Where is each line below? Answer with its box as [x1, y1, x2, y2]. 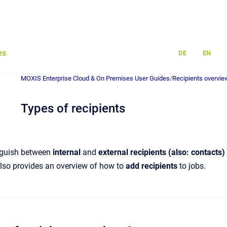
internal [53, 147, 83, 157]
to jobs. [177, 161, 206, 171]
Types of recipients [21, 101, 125, 116]
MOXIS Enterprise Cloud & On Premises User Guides [21, 74, 170, 82]
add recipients [126, 161, 177, 171]
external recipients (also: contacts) [98, 147, 225, 157]
